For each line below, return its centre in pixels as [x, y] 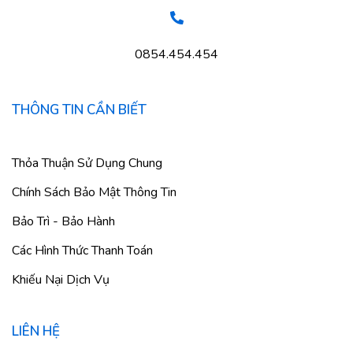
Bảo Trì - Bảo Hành [63, 222]
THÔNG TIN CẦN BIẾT [79, 110]
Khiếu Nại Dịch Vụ [61, 280]
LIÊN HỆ [36, 332]
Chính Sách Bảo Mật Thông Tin [94, 193]
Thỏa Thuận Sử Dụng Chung [87, 163]
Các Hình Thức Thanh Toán [82, 251]
